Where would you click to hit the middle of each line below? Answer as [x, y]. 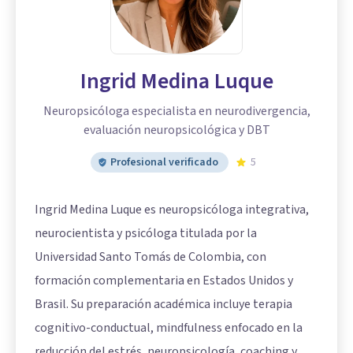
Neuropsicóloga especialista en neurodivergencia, [176, 111]
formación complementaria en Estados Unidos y [164, 280]
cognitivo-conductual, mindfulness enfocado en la [169, 327]
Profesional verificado [164, 162]
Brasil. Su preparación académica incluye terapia [163, 304]
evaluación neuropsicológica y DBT [176, 130]
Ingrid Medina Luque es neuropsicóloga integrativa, [172, 209]
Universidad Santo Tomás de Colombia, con [150, 256]
